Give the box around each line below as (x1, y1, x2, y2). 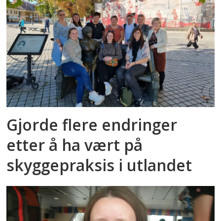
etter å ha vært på (6, 134, 143, 155)
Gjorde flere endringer (6, 113, 178, 135)
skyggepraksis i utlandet (6, 154, 192, 176)
